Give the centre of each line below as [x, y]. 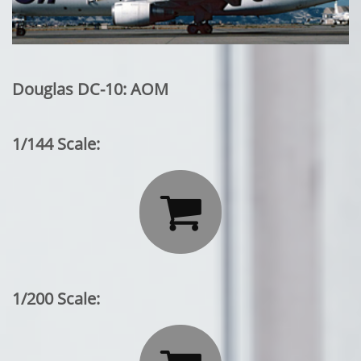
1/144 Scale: [56, 144]
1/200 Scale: [56, 299]
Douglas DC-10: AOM [90, 89]
